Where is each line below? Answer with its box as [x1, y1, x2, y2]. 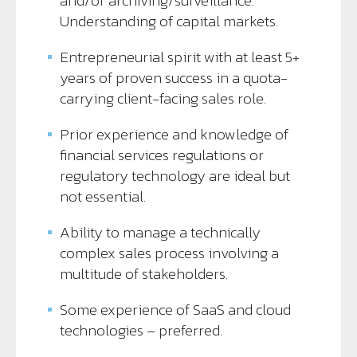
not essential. [60, 184, 146, 208]
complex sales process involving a [60, 241, 279, 265]
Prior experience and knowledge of [60, 122, 288, 146]
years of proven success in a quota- [60, 65, 288, 89]
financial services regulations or [60, 143, 264, 167]
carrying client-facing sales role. [60, 86, 266, 110]
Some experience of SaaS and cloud [60, 297, 291, 321]
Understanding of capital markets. [60, 9, 278, 33]
